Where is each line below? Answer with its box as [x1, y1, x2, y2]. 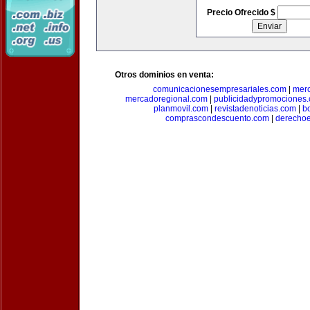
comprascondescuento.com [165, 113, 269, 123]
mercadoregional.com [125, 94, 208, 104]
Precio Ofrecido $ [206, 8, 277, 17]
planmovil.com [153, 104, 208, 113]
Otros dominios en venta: [115, 70, 214, 80]
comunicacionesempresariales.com [153, 84, 286, 94]
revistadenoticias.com [214, 104, 296, 113]
